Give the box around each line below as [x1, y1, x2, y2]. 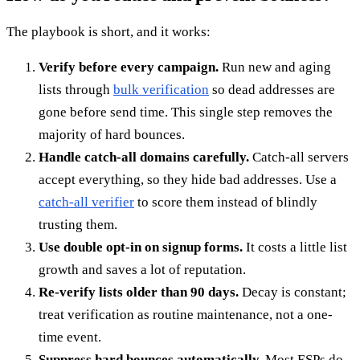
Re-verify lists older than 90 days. [39, 284, 239, 301]
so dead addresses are [209, 82, 335, 98]
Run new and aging [219, 59, 331, 76]
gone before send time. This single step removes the [39, 104, 333, 121]
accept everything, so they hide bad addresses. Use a [39, 172, 337, 188]
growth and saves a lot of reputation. [39, 262, 246, 278]
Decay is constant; [239, 284, 346, 301]
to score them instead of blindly [134, 194, 317, 211]
